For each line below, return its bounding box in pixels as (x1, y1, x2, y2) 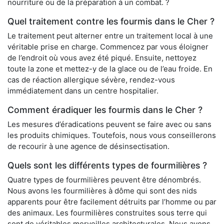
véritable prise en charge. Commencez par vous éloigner (7, 42, 208, 52)
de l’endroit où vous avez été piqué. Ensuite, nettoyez (7, 53, 196, 63)
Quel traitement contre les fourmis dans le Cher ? (7, 16, 214, 27)
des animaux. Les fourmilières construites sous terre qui (7, 208, 207, 218)
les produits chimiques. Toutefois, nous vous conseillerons (7, 130, 216, 140)
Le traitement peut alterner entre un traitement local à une (7, 31, 213, 41)
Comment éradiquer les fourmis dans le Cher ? (7, 104, 202, 115)
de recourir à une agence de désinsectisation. (7, 141, 169, 151)
